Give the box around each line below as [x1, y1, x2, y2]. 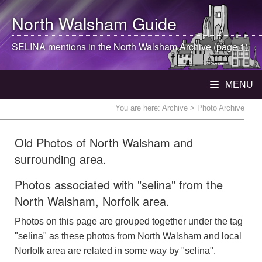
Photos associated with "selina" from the [15, 176, 223, 193]
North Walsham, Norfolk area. [15, 192, 170, 209]
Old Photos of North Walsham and [15, 134, 193, 151]
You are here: [115, 104, 162, 112]
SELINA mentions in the [12, 40, 113, 53]
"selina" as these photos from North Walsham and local [15, 231, 242, 241]
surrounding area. [15, 150, 106, 167]
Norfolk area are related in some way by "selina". [15, 246, 216, 256]
